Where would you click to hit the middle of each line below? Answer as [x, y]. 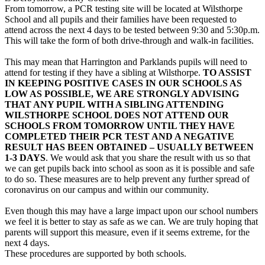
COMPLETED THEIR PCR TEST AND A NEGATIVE [119, 136]
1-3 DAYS [25, 157]
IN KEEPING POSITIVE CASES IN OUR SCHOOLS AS [123, 83]
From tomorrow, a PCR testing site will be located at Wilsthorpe [124, 8]
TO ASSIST [227, 72]
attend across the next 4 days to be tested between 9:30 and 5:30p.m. [132, 30]
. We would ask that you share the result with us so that [148, 157]
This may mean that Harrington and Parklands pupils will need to [126, 62]
